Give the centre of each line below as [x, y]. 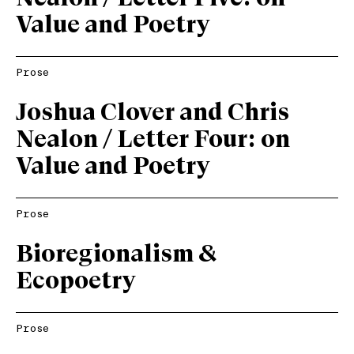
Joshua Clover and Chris [153, 113]
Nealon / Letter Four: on [153, 140]
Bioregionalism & [117, 255]
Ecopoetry [75, 282]
